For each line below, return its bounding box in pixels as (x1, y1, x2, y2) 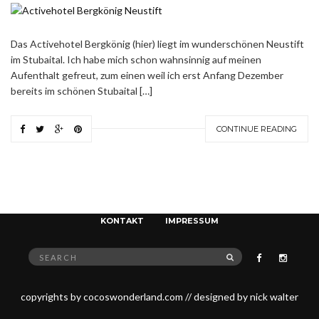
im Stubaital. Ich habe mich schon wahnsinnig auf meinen (11, 53, 261, 66)
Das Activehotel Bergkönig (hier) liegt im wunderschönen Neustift (11, 37, 304, 50)
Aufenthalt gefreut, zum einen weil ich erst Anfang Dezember (11, 68, 283, 81)
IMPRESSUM (165, 216, 219, 226)
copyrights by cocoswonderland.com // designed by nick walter (21, 291, 298, 303)
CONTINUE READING (216, 123, 297, 134)
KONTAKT (100, 216, 144, 226)
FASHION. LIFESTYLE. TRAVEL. (82, 184, 237, 192)
